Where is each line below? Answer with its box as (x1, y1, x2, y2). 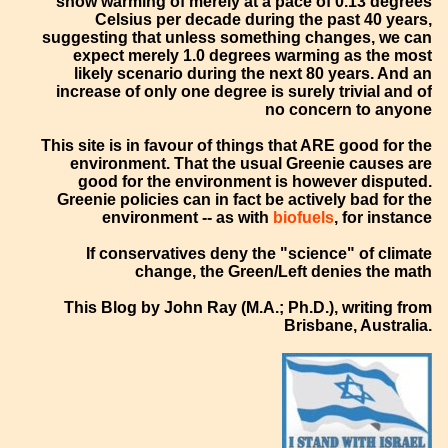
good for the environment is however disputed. (78, 172, 433, 190)
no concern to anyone (265, 100, 433, 118)
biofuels (273, 208, 335, 226)
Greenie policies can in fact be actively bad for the (57, 190, 433, 208)
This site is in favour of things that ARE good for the (41, 136, 433, 154)
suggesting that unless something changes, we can (42, 28, 433, 46)
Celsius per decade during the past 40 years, (95, 10, 433, 28)
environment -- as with (102, 208, 274, 226)
